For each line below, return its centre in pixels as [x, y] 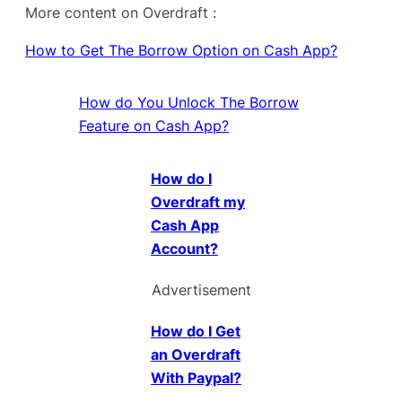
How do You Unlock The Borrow [189, 103]
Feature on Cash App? [154, 126]
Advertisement [201, 290]
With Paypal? [196, 378]
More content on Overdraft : [121, 12]
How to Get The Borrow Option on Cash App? [181, 50]
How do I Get [196, 332]
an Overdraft [196, 355]
